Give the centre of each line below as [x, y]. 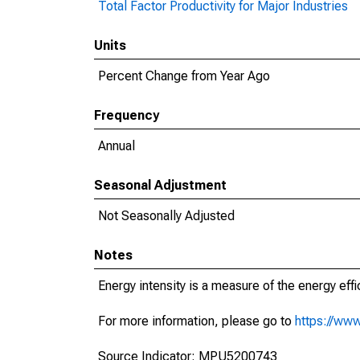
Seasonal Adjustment [160, 185]
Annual [117, 146]
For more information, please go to [196, 321]
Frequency [127, 115]
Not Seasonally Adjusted [166, 216]
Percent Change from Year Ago [184, 76]
